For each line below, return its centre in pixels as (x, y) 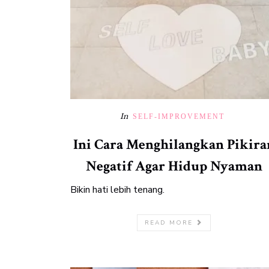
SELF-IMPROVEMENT (179, 116)
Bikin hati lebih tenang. (117, 190)
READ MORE (170, 223)
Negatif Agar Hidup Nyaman (174, 166)
